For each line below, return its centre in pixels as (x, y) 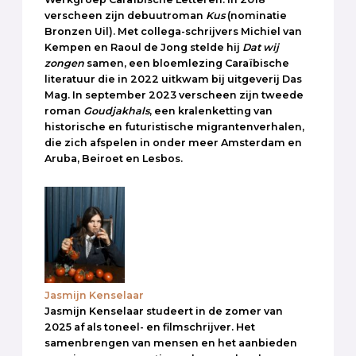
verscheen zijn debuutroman (125, 15)
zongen (64, 63)
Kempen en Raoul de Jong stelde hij (143, 47)
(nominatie (256, 15)
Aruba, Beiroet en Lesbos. (114, 158)
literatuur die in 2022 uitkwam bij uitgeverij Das (173, 79)
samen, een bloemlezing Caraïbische (187, 63)
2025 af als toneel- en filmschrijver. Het (150, 327)
